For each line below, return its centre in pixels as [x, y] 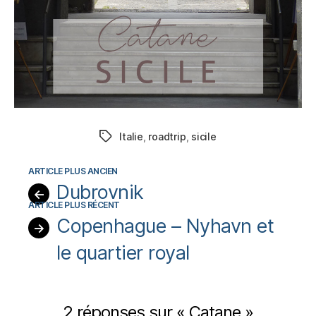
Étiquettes [124, 137]
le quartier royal [123, 253]
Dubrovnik [100, 192]
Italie [131, 136]
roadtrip [167, 136]
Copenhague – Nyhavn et [165, 226]
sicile [204, 136]
